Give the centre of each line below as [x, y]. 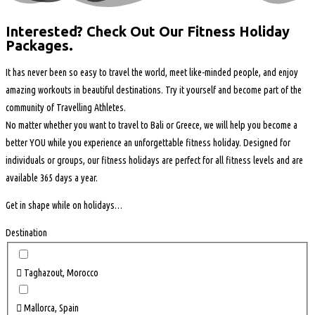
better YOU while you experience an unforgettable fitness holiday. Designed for [148, 143]
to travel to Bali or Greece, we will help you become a [202, 126]
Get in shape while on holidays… [64, 206]
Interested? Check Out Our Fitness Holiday [148, 31]
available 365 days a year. [52, 178]
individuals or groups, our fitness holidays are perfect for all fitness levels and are [154, 161]
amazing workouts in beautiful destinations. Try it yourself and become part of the [154, 90]
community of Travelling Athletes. [66, 108]
